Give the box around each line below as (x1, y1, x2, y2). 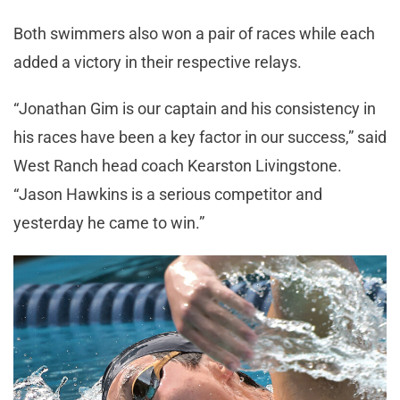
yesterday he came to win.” (13, 212, 208, 232)
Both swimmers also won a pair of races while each (13, 23, 375, 43)
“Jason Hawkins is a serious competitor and (13, 184, 322, 204)
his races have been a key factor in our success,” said (13, 127, 387, 146)
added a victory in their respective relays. (13, 52, 305, 71)
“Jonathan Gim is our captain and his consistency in (13, 98, 376, 118)
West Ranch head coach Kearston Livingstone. (13, 155, 342, 175)
